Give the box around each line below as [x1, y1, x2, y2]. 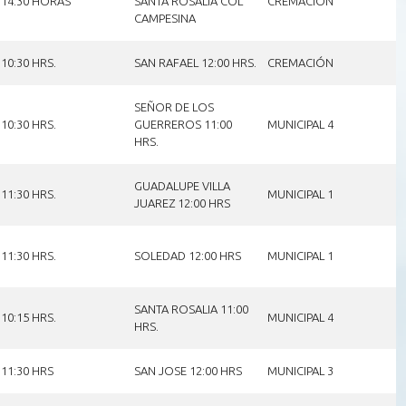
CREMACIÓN [266, 55, 333, 69]
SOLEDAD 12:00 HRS [133, 248, 241, 262]
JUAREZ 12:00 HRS [133, 196, 230, 209]
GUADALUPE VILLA [133, 179, 230, 192]
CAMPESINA [133, 11, 196, 24]
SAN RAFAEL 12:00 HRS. [133, 55, 256, 69]
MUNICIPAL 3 [266, 363, 333, 377]
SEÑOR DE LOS [133, 100, 214, 113]
